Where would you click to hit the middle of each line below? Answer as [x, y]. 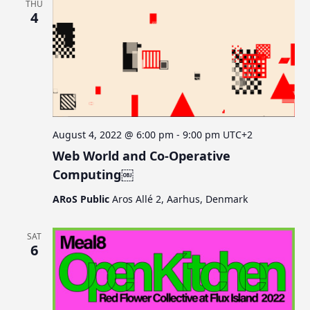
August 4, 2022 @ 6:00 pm [113, 134]
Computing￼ [93, 174]
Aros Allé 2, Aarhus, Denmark [180, 199]
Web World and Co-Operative [142, 155]
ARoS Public [83, 199]
